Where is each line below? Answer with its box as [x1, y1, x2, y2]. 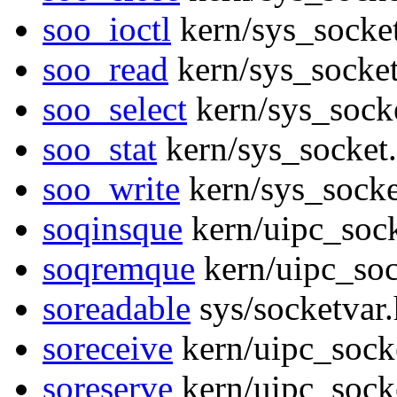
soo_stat [43, 129, 157, 168]
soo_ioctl [43, 10, 171, 49]
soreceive [43, 329, 173, 368]
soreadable [43, 289, 191, 328]
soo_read [43, 50, 168, 89]
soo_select [43, 90, 187, 128]
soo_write [43, 169, 180, 208]
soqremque [43, 249, 195, 288]
